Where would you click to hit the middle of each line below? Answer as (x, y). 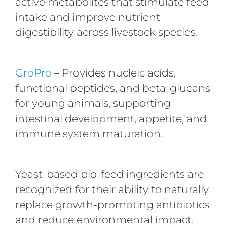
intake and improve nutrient (87, 17)
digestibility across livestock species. (106, 32)
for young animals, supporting (93, 103)
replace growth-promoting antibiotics (112, 204)
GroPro (33, 72)
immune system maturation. (89, 133)
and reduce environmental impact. (104, 219)
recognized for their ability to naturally (112, 189)
